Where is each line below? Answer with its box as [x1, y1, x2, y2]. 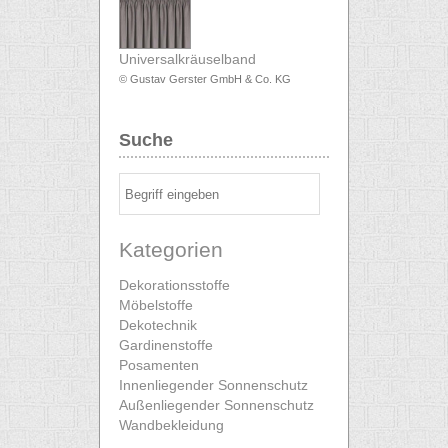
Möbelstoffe [119, 297, 193, 314]
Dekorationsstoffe [119, 277, 230, 294]
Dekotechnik [119, 317, 197, 334]
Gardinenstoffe [119, 337, 213, 354]
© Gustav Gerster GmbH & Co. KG [119, 73, 291, 86]
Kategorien [119, 238, 223, 262]
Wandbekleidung [119, 417, 224, 434]
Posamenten [119, 357, 199, 374]
